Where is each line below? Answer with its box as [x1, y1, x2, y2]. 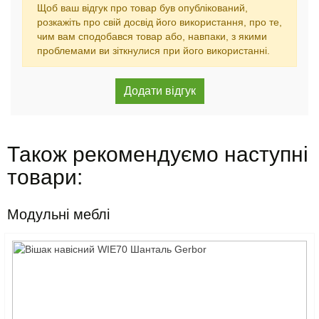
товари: [7, 165, 83, 189]
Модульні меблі [7, 206, 110, 222]
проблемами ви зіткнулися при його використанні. [37, 45, 270, 56]
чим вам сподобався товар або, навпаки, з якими [37, 31, 267, 42]
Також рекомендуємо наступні [7, 142, 308, 166]
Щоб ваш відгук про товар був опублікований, [37, 2, 248, 14]
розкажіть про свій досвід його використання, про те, [37, 16, 282, 28]
